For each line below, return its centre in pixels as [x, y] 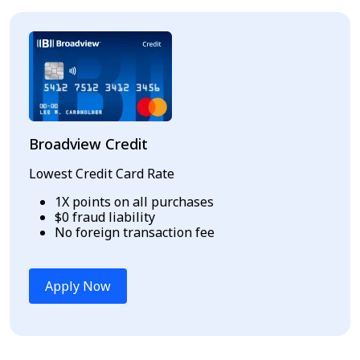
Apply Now [78, 286]
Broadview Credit [88, 143]
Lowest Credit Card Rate [102, 173]
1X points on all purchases [134, 201]
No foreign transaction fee [135, 232]
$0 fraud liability [105, 217]
